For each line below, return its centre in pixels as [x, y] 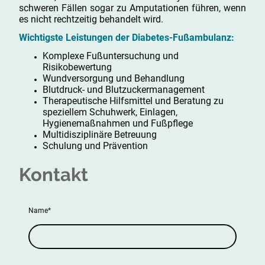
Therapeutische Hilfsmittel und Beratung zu [133, 101]
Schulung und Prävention [95, 146]
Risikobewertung [77, 67]
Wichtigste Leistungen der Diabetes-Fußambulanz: [127, 38]
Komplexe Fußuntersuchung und [111, 56]
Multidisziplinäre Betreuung [100, 135]
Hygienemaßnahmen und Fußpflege [118, 124]
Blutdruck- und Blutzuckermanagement [124, 90]
